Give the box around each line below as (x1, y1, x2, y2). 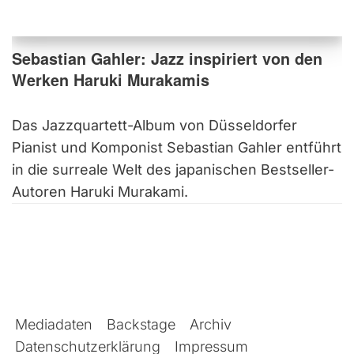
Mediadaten (15, 316, 92, 333)
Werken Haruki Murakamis (12, 68, 209, 91)
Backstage (107, 316, 175, 333)
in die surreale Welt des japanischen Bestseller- (12, 160, 334, 178)
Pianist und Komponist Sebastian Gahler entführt (12, 138, 341, 156)
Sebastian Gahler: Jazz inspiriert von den (12, 47, 322, 70)
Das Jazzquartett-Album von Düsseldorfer (12, 116, 297, 134)
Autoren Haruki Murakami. (12, 183, 188, 200)
